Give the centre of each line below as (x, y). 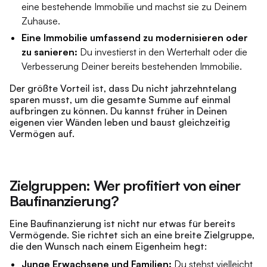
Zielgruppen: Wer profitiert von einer (125, 185)
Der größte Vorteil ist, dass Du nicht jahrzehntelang (123, 88)
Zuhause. (41, 21)
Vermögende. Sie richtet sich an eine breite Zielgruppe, (132, 235)
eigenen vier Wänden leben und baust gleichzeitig (120, 122)
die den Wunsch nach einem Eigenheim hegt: (108, 246)
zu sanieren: (49, 52)
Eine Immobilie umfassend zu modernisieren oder (135, 38)
